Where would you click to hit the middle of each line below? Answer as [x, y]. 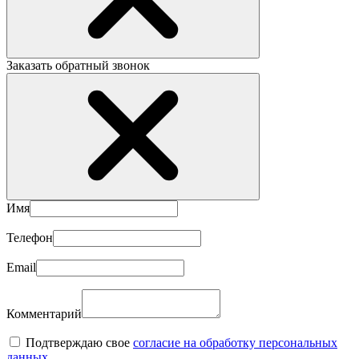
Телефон [30, 238]
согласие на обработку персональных [235, 343]
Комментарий [44, 314]
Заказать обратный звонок [78, 65]
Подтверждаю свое [79, 343]
